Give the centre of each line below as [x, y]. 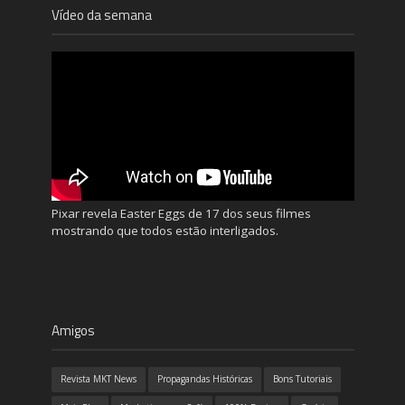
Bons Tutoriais [302, 379]
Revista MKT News [98, 379]
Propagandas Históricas [204, 379]
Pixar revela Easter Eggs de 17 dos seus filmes [181, 214]
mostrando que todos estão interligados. [165, 231]
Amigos [73, 331]
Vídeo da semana [101, 15]
